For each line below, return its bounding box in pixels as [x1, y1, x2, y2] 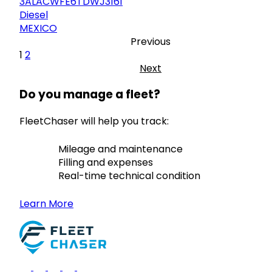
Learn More [19, 197, 73, 211]
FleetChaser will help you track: [19, 114, 169, 129]
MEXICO [19, 21, 57, 35]
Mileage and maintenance [58, 142, 183, 157]
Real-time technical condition [58, 169, 200, 183]
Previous [131, 34, 171, 49]
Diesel [19, 7, 48, 22]
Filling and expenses [58, 155, 153, 170]
